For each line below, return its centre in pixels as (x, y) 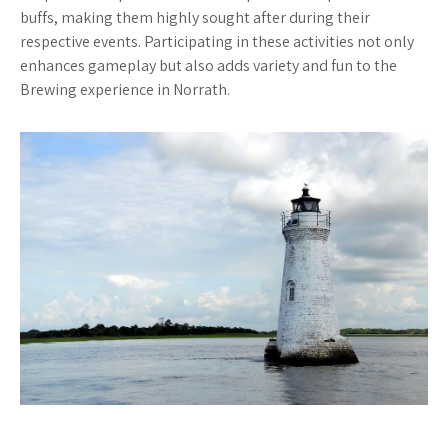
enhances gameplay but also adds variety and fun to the (208, 66)
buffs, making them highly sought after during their (195, 18)
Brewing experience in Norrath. (125, 90)
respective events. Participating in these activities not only (217, 42)
